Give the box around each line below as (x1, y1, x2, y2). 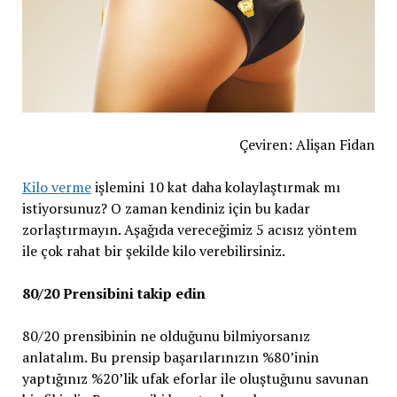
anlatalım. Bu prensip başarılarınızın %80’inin (21, 347, 319, 367)
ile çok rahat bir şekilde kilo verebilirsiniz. (21, 241, 285, 261)
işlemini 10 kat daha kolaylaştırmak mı (90, 177, 340, 197)
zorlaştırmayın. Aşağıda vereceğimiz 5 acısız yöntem (21, 220, 357, 239)
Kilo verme (21, 177, 91, 197)
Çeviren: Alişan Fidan (239, 135, 376, 154)
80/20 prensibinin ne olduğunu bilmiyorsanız (21, 326, 310, 346)
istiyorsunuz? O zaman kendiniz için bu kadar (21, 198, 310, 218)
